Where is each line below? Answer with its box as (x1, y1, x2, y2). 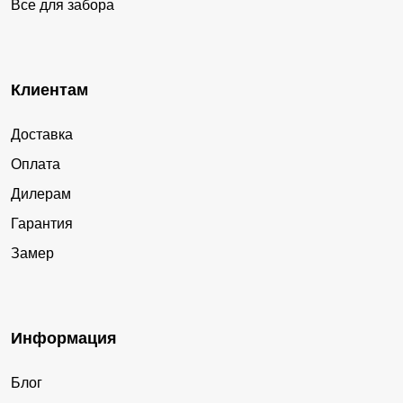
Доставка (11, 126, 73, 142)
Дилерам (11, 185, 71, 201)
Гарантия (11, 215, 73, 231)
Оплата (11, 156, 60, 172)
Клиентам (11, 80, 88, 99)
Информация (11, 328, 117, 347)
